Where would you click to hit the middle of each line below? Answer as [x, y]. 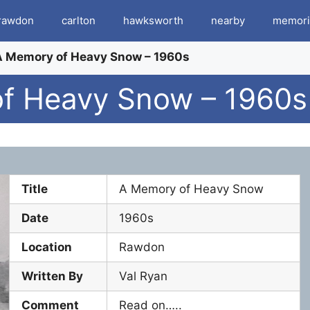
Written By [53, 276]
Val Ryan [144, 276]
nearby [228, 20]
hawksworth [153, 20]
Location [47, 247]
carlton [79, 20]
